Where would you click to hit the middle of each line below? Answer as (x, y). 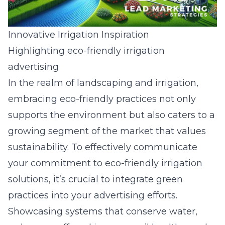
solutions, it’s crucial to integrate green (95, 179)
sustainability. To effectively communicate (103, 147)
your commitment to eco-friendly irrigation (105, 163)
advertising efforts (135, 195)
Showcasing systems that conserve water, (103, 211)
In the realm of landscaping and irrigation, (103, 83)
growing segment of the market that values (107, 131)
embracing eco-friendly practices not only (102, 99)
